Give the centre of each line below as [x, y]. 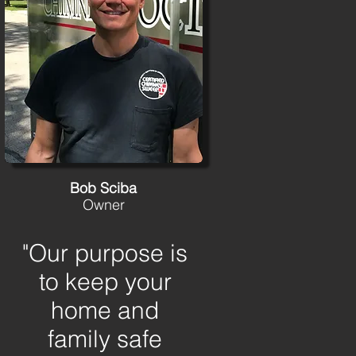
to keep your [105, 282]
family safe [105, 339]
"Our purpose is [105, 253]
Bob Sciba [103, 188]
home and [105, 310]
